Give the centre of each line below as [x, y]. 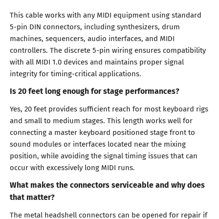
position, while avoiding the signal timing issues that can [104, 156]
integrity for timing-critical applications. [76, 73]
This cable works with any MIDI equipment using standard [106, 14]
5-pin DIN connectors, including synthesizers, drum [95, 26]
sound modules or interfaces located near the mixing [98, 144]
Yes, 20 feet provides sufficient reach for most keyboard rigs [109, 109]
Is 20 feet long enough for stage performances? [95, 91]
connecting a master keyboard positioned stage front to [102, 132]
